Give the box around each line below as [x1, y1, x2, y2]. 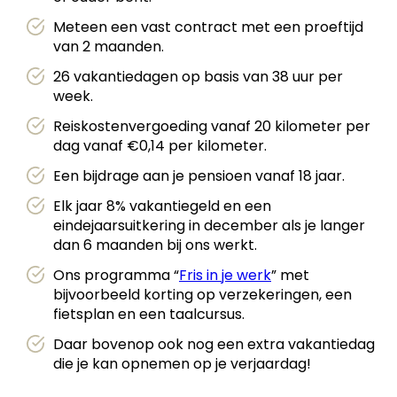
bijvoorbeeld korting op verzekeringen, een [53, 284, 352, 305]
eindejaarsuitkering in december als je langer [53, 215, 365, 236]
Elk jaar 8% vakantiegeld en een [53, 196, 271, 216]
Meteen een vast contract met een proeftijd [53, 17, 363, 37]
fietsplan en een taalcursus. [53, 304, 245, 324]
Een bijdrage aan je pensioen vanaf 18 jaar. [53, 166, 345, 186]
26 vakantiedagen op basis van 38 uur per [53, 66, 343, 87]
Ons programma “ [53, 265, 179, 285]
